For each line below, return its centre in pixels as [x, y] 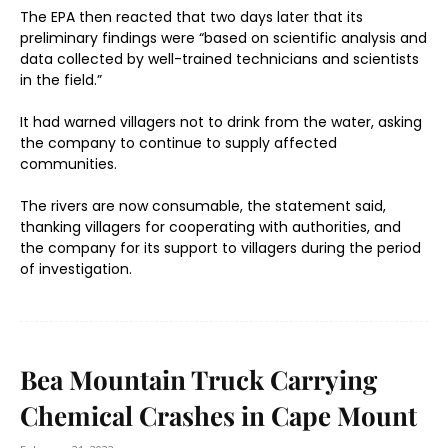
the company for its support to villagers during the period [220, 248]
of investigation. [76, 269]
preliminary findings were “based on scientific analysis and [223, 38]
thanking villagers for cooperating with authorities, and [210, 227]
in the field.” [61, 80]
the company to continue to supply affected [178, 143]
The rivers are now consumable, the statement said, [203, 206]
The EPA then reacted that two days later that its [191, 17]
